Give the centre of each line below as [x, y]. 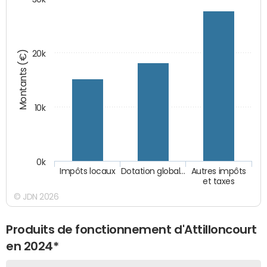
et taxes [219, 181]
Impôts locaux [88, 171]
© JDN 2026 [36, 196]
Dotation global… [153, 171]
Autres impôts [219, 171]
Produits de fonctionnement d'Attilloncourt [131, 229]
